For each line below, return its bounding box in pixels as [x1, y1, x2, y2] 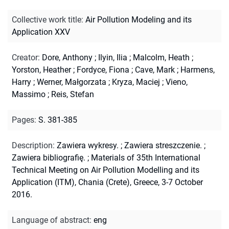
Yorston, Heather [12, 64, 71, 75]
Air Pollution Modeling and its [85, 14, 192, 25]
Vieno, [166, 77, 188, 87]
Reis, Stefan [51, 89, 94, 99]
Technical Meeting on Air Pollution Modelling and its [12, 165, 199, 175]
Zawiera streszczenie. [124, 140, 202, 150]
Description [12, 140, 53, 150]
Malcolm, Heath [133, 52, 190, 62]
